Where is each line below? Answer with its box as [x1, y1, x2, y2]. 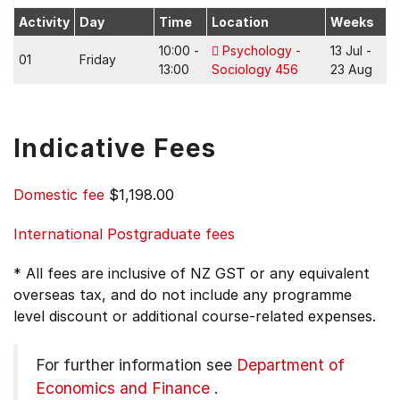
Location [212, 14, 269, 29]
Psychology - [222, 43, 301, 58]
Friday [79, 52, 116, 67]
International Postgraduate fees [13, 225, 235, 243]
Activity [19, 14, 70, 29]
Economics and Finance [36, 379, 210, 397]
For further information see [36, 355, 237, 374]
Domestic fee [13, 186, 104, 204]
